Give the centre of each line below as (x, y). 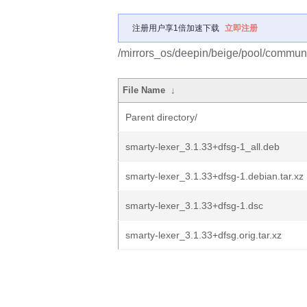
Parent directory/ (161, 117)
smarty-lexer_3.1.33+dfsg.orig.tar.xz (204, 235)
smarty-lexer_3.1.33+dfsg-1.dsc (194, 206)
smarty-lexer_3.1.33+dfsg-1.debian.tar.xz (214, 176)
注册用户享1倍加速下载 (176, 28)
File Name (144, 90)
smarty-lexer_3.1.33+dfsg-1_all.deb (202, 147)
